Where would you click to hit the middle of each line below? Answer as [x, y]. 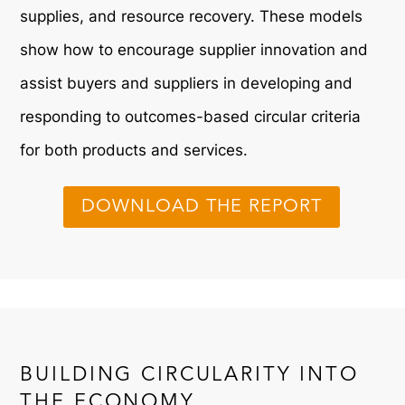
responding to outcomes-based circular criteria [191, 116]
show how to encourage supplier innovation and [194, 49]
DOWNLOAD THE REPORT [202, 207]
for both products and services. [134, 150]
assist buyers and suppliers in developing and [187, 83]
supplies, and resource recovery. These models [192, 16]
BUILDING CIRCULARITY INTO [189, 375]
